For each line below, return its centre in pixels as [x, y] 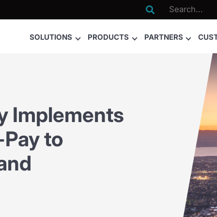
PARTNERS [163, 37]
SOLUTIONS [51, 37]
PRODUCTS [108, 37]
